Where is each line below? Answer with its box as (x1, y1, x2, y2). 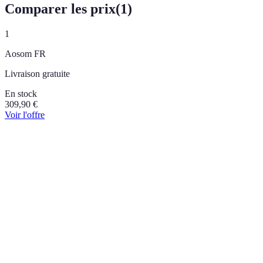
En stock (5, 88, 37, 99)
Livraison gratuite (5, 68, 70, 79)
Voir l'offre (5, 109, 45, 120)
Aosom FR (5, 48, 46, 59)
